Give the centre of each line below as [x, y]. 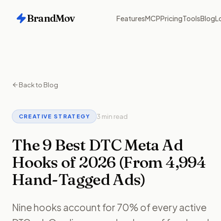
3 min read [112, 116]
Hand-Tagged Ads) [79, 180]
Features [131, 18]
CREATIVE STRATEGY [54, 116]
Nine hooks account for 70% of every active [109, 207]
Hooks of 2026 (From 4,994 [109, 162]
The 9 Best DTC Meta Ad [97, 145]
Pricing [171, 18]
